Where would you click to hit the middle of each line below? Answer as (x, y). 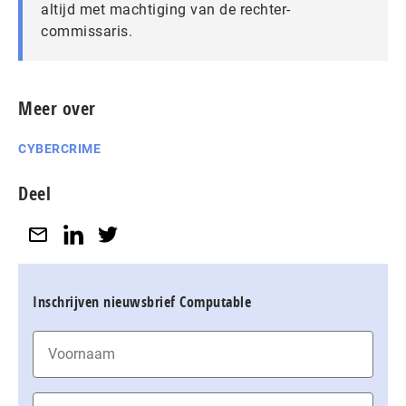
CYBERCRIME (59, 149)
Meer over (57, 108)
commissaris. (87, 31)
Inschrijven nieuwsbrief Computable (142, 301)
